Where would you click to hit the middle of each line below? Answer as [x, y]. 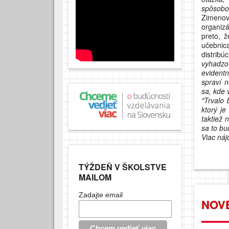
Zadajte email [100, 194]
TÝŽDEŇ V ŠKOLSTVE [122, 167]
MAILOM [95, 177]
